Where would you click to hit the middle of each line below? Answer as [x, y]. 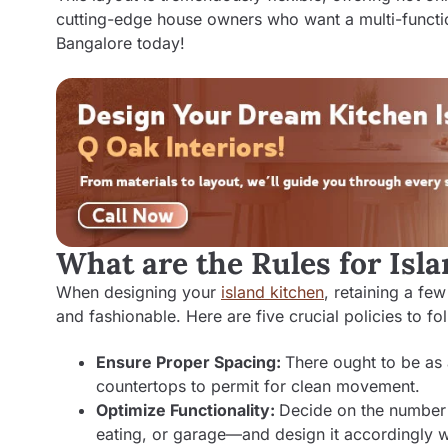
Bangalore [94, 43]
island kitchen [272, 291]
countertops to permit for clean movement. [258, 386]
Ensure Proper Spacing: [190, 362]
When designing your [138, 291]
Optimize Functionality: [187, 410]
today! [158, 43]
